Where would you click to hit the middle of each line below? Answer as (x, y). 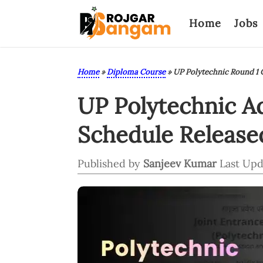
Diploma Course (136, 72)
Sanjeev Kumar (180, 163)
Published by (110, 163)
